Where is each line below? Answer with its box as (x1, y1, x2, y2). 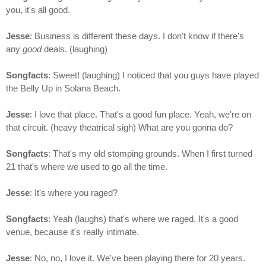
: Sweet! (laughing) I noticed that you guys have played (48, 70, 259, 81)
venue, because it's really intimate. (6, 227, 139, 237)
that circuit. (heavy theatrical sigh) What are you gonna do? (6, 122, 233, 133)
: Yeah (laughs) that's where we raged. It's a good (48, 214, 238, 224)
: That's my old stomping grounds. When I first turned (48, 148, 252, 159)
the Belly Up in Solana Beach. (6, 83, 121, 94)
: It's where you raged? (30, 188, 118, 198)
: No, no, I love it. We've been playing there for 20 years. (30, 253, 245, 264)
